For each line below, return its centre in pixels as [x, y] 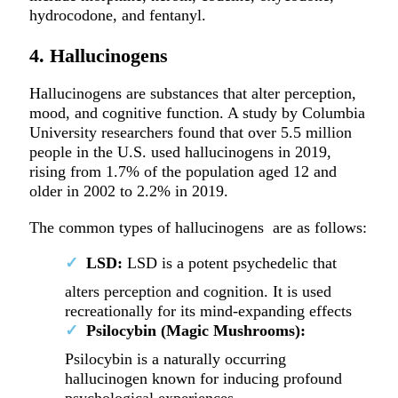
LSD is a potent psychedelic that [229, 263]
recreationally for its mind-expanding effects [208, 310]
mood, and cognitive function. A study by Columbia [197, 113]
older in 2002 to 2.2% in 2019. [128, 191]
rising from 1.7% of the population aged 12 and [183, 172]
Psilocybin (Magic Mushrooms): [195, 330]
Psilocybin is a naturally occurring [175, 358]
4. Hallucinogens [98, 56]
